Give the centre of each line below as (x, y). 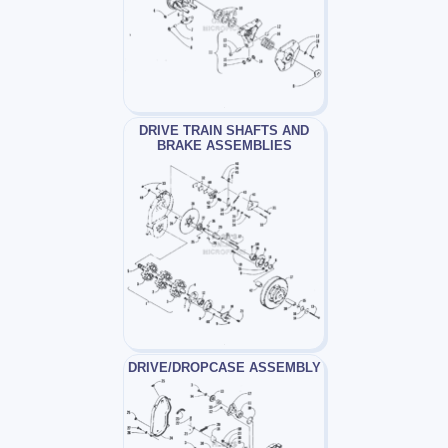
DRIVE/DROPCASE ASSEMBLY (224, 368)
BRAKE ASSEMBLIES (224, 146)
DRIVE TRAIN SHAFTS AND (224, 131)
